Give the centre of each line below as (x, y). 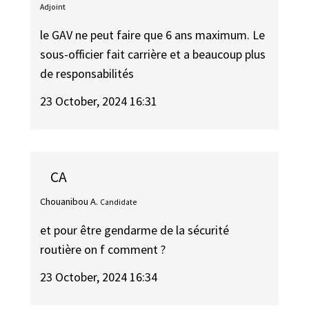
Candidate (119, 202)
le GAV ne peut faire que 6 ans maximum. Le (153, 34)
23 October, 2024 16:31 (99, 101)
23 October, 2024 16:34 (99, 277)
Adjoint (53, 7)
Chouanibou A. (69, 201)
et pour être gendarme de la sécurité (135, 230)
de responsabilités (87, 73)
